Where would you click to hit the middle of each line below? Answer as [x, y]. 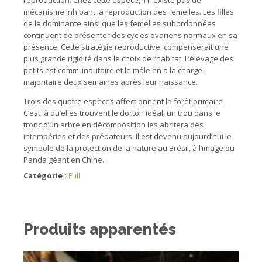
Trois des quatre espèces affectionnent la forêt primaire [123, 101]
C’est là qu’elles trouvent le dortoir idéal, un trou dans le [122, 113]
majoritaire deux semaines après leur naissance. [111, 82]
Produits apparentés [100, 229]
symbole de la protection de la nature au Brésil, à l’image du [129, 148]
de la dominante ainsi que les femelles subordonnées [120, 24]
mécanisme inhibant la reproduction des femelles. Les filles [129, 12]
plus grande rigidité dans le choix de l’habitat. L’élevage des [128, 59]
